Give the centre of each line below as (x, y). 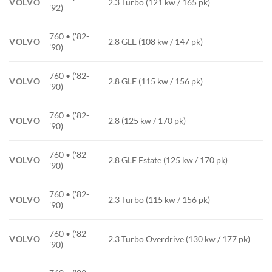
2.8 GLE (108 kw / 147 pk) (156, 42)
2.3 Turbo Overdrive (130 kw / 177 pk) (179, 239)
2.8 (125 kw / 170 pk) (147, 121)
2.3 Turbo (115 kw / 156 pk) (159, 200)
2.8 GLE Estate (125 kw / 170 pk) (168, 160)
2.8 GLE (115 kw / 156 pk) (156, 81)
